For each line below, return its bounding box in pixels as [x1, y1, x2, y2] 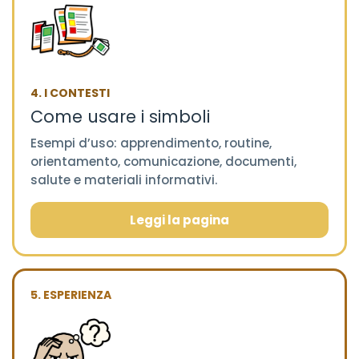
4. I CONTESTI [30, 85, 110, 102]
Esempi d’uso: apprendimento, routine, [30, 135, 272, 152]
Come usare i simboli [30, 105, 210, 129]
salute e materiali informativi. [30, 171, 217, 189]
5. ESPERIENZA [30, 287, 111, 304]
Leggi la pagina [130, 212, 229, 229]
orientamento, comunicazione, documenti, [30, 153, 296, 171]
